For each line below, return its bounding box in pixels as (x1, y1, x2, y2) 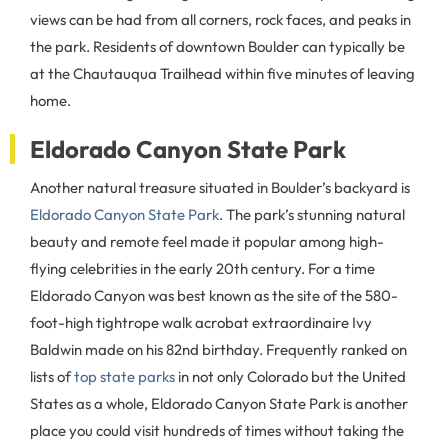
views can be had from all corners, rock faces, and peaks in (30, 10, 411, 29)
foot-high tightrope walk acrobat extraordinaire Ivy (30, 313, 372, 332)
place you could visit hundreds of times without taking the (30, 421, 404, 440)
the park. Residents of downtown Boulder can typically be (30, 37, 405, 56)
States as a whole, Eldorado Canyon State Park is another (30, 394, 408, 413)
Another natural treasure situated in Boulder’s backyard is (30, 178, 410, 197)
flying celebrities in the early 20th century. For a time (30, 259, 375, 278)
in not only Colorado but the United (175, 367, 406, 386)
